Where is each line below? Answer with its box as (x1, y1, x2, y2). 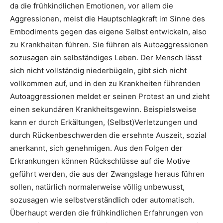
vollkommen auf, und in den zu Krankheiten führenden (10, 78, 201, 88)
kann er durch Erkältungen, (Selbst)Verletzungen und (10, 117, 197, 127)
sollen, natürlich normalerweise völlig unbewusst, (10, 182, 185, 192)
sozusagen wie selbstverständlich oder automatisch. (10, 195, 195, 205)
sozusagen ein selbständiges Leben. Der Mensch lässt (10, 52, 202, 62)
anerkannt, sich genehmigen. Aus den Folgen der (10, 143, 183, 153)
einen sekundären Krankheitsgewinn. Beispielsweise (10, 104, 197, 114)
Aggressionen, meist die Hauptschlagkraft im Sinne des (10, 13, 205, 23)
